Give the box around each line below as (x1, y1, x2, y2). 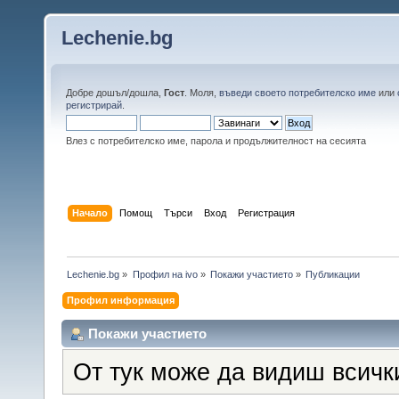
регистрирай (66, 100, 122, 110)
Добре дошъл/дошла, (66, 87, 164, 98)
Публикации (305, 268, 361, 280)
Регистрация (238, 207, 296, 218)
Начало (72, 207, 109, 218)
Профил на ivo (132, 268, 198, 280)
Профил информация (67, 294, 175, 305)
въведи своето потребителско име (219, 87, 376, 98)
